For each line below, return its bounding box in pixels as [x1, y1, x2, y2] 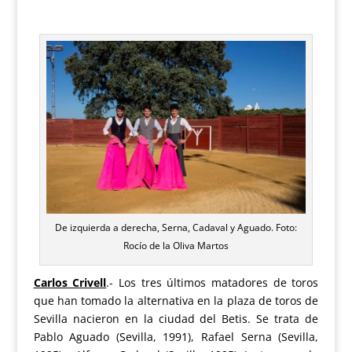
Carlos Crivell [33, 275, 107, 291]
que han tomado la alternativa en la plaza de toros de [33, 293, 319, 309]
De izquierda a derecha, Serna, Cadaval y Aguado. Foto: [54, 221, 297, 235]
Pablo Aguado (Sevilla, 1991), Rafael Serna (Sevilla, [33, 329, 319, 345]
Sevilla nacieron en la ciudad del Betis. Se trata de [33, 311, 319, 327]
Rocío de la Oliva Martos [123, 239, 229, 253]
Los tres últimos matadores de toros [118, 275, 319, 291]
